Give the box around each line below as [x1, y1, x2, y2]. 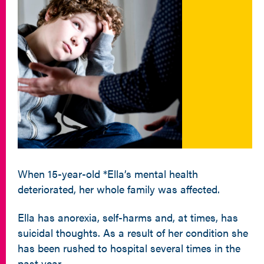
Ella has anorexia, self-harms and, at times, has [18, 210, 238, 225]
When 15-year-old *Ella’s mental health [18, 166, 198, 181]
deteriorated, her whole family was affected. [18, 181, 220, 196]
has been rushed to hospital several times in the [18, 240, 240, 255]
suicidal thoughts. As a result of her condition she [18, 225, 248, 240]
